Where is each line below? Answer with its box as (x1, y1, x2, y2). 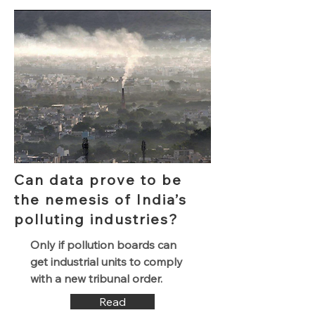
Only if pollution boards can (30, 238, 176, 252)
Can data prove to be (14, 171, 182, 188)
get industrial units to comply (30, 255, 183, 269)
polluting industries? (14, 210, 179, 228)
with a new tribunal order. (30, 271, 162, 285)
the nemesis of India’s (14, 191, 187, 208)
